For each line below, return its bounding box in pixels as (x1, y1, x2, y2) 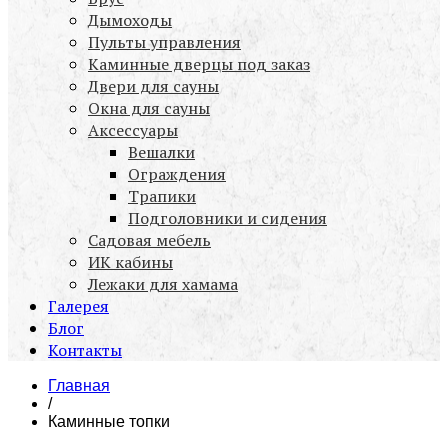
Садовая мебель (88, 229, 211, 252)
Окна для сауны (88, 97, 210, 120)
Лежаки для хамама (88, 273, 238, 296)
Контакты (48, 339, 122, 362)
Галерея (48, 295, 109, 318)
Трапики (128, 185, 196, 208)
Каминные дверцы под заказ (88, 53, 310, 76)
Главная (48, 377, 110, 395)
